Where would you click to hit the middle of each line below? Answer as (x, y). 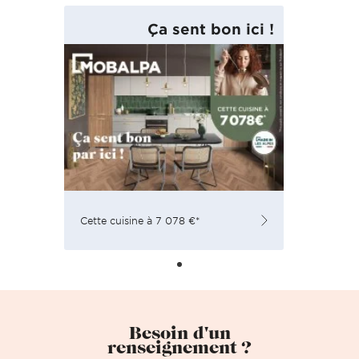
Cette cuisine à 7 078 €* (140, 220)
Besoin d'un (179, 333)
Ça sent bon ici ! (211, 29)
